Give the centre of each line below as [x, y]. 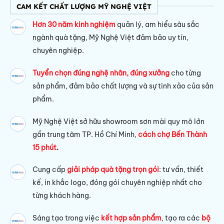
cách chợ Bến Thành [173, 134]
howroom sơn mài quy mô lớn [155, 121]
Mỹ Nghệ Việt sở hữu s [69, 121]
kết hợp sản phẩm [131, 218]
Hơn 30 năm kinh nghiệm [74, 25]
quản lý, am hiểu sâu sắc [158, 25]
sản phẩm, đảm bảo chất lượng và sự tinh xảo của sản [123, 86]
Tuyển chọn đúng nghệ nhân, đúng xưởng [102, 73]
